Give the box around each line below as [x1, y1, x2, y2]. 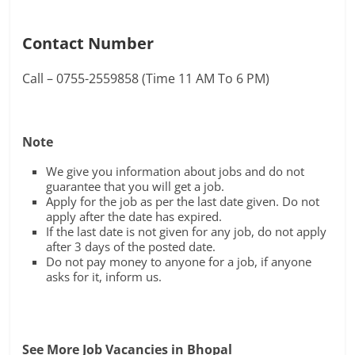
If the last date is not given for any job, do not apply [46, 223, 327, 239]
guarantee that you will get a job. [46, 178, 225, 194]
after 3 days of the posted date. [46, 239, 216, 254]
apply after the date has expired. [46, 208, 223, 224]
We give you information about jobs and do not [46, 163, 305, 179]
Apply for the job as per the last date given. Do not [46, 193, 320, 209]
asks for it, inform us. [46, 269, 162, 284]
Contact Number [22, 32, 155, 54]
